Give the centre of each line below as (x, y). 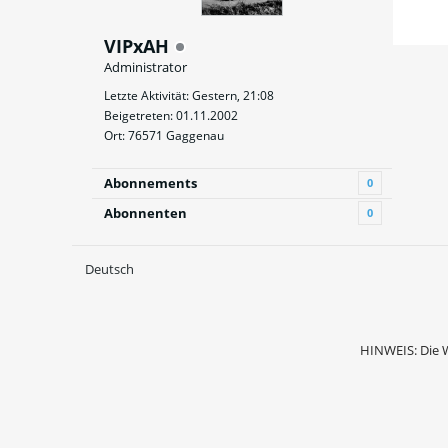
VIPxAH (139, 46)
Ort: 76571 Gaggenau (164, 135)
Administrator (145, 67)
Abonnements (150, 183)
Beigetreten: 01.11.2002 (171, 115)
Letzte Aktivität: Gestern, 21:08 (189, 95)
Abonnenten (145, 213)
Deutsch (109, 269)
